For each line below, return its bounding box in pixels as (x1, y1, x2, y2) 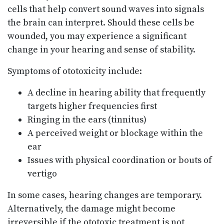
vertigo (27, 168, 57, 180)
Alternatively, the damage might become (7, 203, 175, 215)
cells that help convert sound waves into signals (7, 3, 204, 15)
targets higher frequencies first (27, 100, 157, 112)
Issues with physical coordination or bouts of (27, 154, 212, 166)
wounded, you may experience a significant (7, 30, 186, 42)
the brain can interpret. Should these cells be (7, 17, 194, 29)
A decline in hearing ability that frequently (27, 87, 205, 99)
